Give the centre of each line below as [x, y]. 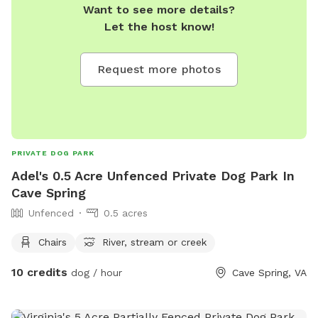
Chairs [53, 242]
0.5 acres [126, 213]
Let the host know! [159, 27]
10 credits [39, 272]
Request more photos [159, 70]
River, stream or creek [154, 242]
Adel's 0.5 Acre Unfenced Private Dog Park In [153, 175]
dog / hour [95, 272]
